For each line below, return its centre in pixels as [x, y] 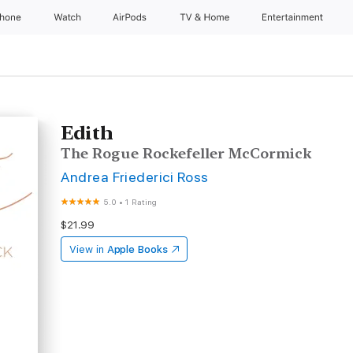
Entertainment [294, 17]
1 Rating [141, 202]
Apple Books [137, 249]
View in [87, 249]
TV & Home [206, 17]
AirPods [131, 17]
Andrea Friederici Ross [135, 177]
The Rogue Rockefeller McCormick [186, 153]
